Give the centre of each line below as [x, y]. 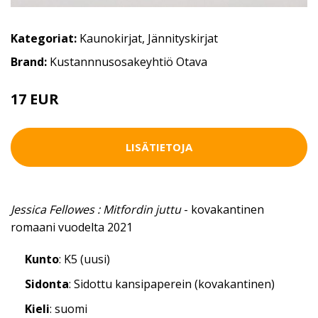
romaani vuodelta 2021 [72, 227]
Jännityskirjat [183, 38]
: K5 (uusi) [84, 259]
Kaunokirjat [111, 38]
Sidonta [47, 284]
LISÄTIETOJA [159, 147]
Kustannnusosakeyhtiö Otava [128, 61]
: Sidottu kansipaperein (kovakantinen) [172, 284]
